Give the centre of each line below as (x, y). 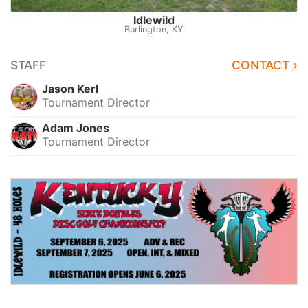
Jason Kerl (70, 88)
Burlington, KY (154, 29)
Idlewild (154, 20)
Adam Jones (76, 128)
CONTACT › (265, 65)
